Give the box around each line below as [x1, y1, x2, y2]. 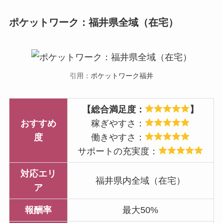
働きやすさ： [91, 132, 145, 143]
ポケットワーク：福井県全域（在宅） [8, 17, 178, 28]
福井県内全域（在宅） [96, 176, 186, 186]
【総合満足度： [82, 105, 145, 115]
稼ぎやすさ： [91, 118, 145, 129]
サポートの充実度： [78, 146, 159, 157]
